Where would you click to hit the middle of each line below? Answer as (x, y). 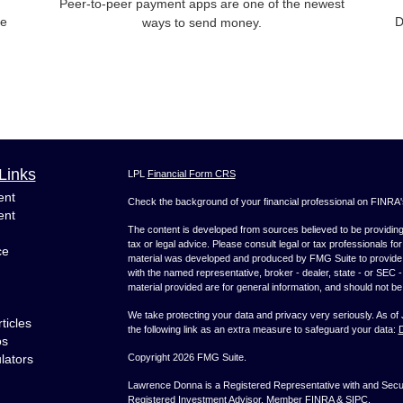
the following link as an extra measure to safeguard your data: (263, 330)
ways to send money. (201, 23)
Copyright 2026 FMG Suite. (187, 358)
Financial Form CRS (191, 174)
